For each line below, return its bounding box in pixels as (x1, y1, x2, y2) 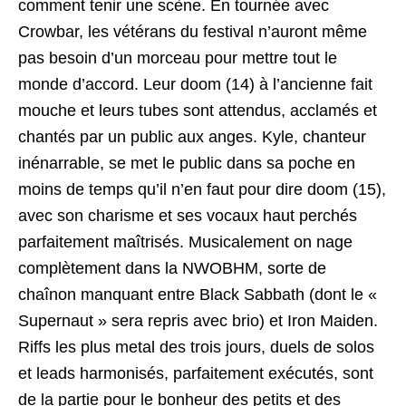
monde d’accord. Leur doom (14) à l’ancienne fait (18, 74, 372, 93)
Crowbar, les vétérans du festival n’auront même (18, 22, 367, 41)
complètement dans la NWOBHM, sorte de (18, 258, 326, 277)
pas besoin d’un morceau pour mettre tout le (18, 48, 337, 67)
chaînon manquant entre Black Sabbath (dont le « (18, 285, 377, 304)
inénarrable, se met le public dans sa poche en (18, 153, 355, 172)
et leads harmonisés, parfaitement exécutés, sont (18, 363, 373, 382)
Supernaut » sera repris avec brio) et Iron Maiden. (18, 311, 378, 330)
